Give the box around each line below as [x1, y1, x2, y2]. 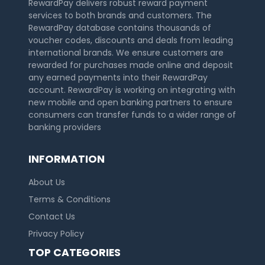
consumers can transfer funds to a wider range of [28, 109, 236, 121]
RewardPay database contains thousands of [28, 22, 211, 34]
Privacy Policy [28, 228, 84, 240]
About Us [28, 176, 65, 189]
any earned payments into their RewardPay [28, 72, 208, 84]
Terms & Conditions [28, 193, 111, 206]
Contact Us [28, 211, 75, 223]
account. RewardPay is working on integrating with [28, 84, 235, 96]
